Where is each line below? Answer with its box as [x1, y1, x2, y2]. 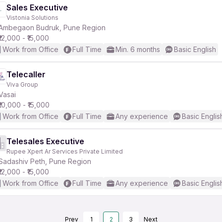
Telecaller [6, 69, 46, 79]
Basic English [174, 45, 216, 54]
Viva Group [6, 81, 38, 88]
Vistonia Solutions [6, 14, 58, 21]
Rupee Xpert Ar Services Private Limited [6, 148, 123, 155]
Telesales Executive [6, 136, 84, 146]
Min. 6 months [115, 45, 160, 54]
